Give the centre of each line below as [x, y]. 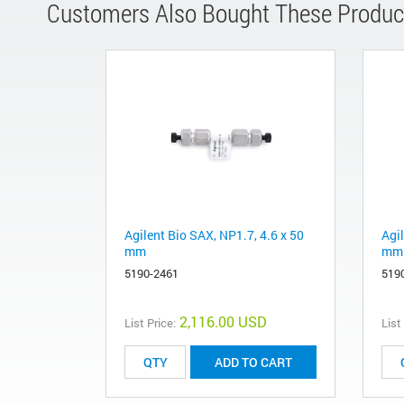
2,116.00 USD [223, 322]
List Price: [150, 323]
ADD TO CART [253, 363]
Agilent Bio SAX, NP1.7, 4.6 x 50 [214, 235]
